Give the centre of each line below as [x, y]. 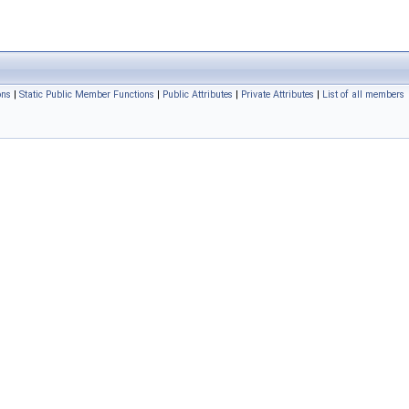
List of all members [363, 94]
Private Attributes [278, 94]
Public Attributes [198, 94]
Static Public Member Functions [87, 94]
